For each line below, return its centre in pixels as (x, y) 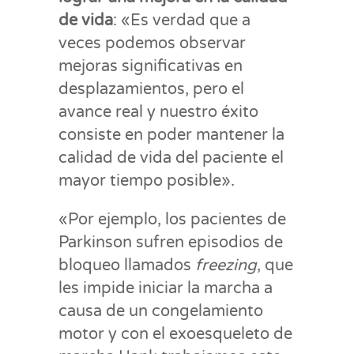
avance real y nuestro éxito (158, 112)
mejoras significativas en (151, 66)
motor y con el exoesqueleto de (175, 334)
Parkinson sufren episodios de (171, 243)
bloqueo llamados (127, 265)
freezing (226, 265)
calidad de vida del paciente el (171, 158)
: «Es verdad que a (182, 21)
